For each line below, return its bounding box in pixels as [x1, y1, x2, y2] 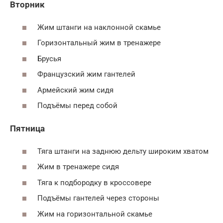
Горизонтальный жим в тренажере [37, 38, 161, 47]
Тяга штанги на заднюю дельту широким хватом [37, 146, 209, 156]
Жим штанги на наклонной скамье [37, 22, 161, 32]
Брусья [37, 54, 61, 63]
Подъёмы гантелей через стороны [37, 194, 159, 203]
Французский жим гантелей [37, 70, 135, 79]
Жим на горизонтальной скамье [37, 209, 152, 219]
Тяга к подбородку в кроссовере [37, 178, 151, 187]
